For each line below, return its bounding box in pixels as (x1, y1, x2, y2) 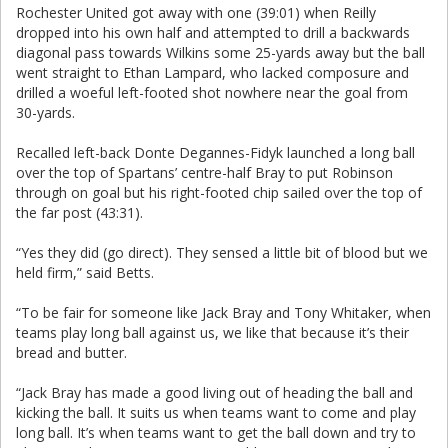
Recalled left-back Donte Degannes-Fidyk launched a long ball (16, 143, 415, 162)
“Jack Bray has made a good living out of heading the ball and (16, 383, 413, 402)
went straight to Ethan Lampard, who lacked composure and (16, 63, 409, 82)
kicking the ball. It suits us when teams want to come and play (16, 403, 416, 422)
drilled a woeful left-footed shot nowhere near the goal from (16, 83, 408, 102)
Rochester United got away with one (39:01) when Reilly (16, 3, 376, 22)
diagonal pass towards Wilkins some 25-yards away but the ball (16, 43, 425, 62)
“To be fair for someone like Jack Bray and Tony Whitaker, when (16, 303, 431, 322)
